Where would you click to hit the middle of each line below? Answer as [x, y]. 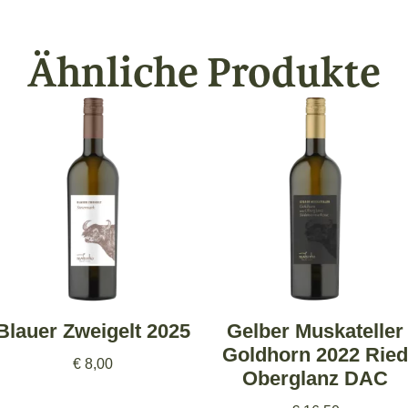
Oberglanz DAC [315, 378]
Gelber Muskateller [315, 331]
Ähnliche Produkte [204, 72]
